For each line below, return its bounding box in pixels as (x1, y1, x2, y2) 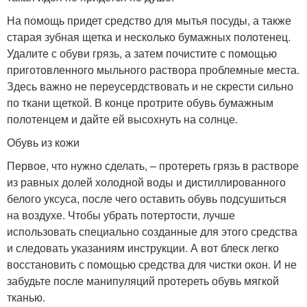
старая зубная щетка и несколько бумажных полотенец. (7, 29, 291, 45)
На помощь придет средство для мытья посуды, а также (7, 12, 291, 28)
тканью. (7, 289, 45, 305)
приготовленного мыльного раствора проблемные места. (7, 62, 299, 77)
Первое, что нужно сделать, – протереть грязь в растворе (7, 158, 299, 173)
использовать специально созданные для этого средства (7, 223, 297, 239)
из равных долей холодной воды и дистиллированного (7, 174, 286, 190)
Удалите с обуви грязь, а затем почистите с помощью (7, 45, 277, 61)
